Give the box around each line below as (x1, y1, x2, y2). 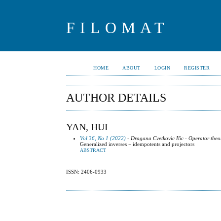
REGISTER (184, 65, 210, 71)
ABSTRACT (80, 147, 107, 153)
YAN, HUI (66, 121, 109, 132)
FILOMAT (66, 19, 170, 37)
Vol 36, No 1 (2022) (80, 135, 126, 141)
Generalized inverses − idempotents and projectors (80, 141, 195, 147)
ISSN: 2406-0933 (66, 169, 107, 175)
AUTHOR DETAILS (66, 91, 167, 104)
